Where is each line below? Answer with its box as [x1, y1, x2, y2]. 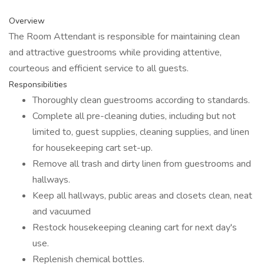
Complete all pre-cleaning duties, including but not [32, 110, 236, 123]
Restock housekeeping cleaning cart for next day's [32, 221, 237, 234]
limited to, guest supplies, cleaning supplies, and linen [32, 126, 249, 138]
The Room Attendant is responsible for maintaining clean [9, 30, 240, 43]
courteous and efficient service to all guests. [9, 62, 189, 75]
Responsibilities [9, 79, 67, 90]
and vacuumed [32, 205, 91, 218]
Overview [9, 15, 45, 27]
